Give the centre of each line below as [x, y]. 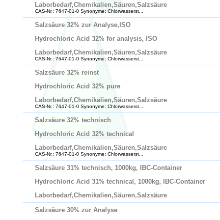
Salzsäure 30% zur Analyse [76, 210]
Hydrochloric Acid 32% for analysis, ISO [96, 39]
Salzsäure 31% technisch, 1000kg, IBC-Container [109, 168]
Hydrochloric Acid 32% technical [84, 134]
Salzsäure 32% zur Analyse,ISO [83, 25]
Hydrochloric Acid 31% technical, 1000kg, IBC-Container [120, 181]
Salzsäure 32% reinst [67, 72]
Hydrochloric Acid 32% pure [78, 86]
